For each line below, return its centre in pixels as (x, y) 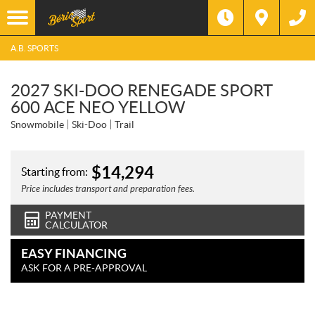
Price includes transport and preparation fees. (108, 189)
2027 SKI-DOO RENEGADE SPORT (142, 90)
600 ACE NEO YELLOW (98, 107)
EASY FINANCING (74, 253)
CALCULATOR (76, 225)
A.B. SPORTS (34, 48)
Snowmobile (37, 124)
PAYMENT (68, 215)
